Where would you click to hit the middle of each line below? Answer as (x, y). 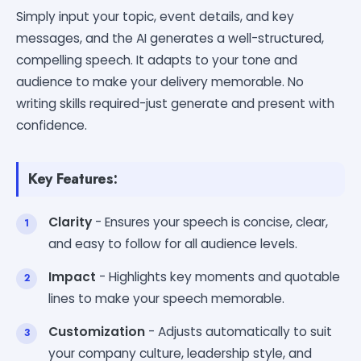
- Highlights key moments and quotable (218, 276)
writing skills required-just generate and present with (175, 103)
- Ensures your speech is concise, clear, (210, 222)
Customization (97, 331)
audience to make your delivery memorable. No (160, 81)
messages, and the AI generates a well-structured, (170, 38)
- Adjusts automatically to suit (239, 331)
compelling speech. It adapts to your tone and (157, 60)
